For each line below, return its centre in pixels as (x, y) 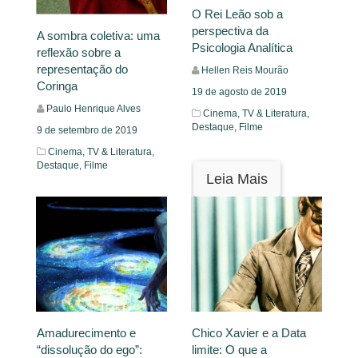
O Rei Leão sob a (237, 14)
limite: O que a (229, 349)
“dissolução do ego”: (89, 349)
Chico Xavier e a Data (249, 332)
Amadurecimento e (86, 332)
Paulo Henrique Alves (93, 109)
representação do (82, 70)
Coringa (57, 86)
